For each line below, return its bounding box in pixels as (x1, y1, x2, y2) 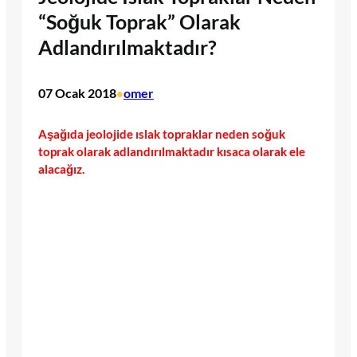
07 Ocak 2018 (38, 85, 116, 101)
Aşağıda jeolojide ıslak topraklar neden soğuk (38, 127, 285, 141)
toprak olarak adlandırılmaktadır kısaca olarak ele (38, 144, 305, 159)
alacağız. (38, 162, 84, 176)
